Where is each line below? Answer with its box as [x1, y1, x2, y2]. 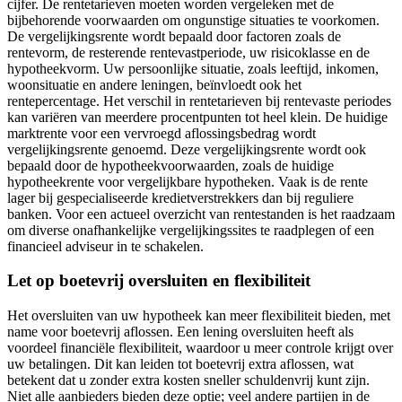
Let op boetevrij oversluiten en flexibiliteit [7, 271, 310, 291]
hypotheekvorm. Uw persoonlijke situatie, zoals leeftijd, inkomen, [7, 60, 379, 76]
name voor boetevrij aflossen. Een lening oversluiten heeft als [7, 324, 354, 340]
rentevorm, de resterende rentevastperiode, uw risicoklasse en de [7, 44, 370, 60]
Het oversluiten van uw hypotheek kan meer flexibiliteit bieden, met [7, 308, 390, 324]
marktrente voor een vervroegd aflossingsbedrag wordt [7, 125, 316, 141]
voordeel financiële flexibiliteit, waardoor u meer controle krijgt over [7, 340, 393, 356]
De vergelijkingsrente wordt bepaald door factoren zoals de [7, 28, 341, 44]
